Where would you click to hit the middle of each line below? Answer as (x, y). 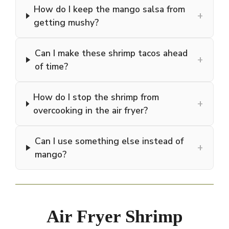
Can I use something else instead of (109, 141)
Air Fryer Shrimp (114, 217)
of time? (51, 67)
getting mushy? (66, 23)
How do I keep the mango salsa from (110, 9)
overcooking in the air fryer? (91, 111)
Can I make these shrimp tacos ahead (111, 53)
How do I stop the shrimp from (96, 97)
